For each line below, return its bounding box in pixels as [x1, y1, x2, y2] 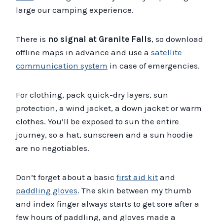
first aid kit [116, 172, 158, 182]
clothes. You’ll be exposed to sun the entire [16, 116, 179, 126]
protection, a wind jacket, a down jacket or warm [16, 103, 202, 113]
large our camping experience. [16, 4, 134, 15]
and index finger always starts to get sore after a [16, 198, 199, 209]
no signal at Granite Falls [48, 34, 151, 44]
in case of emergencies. [108, 60, 200, 71]
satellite [151, 47, 182, 57]
